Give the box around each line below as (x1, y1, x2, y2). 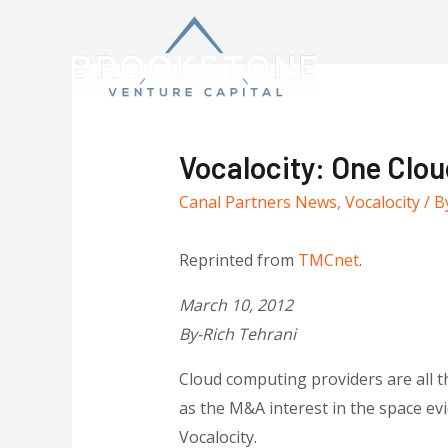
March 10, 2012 (178, 294, 293, 317)
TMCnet (297, 249, 359, 272)
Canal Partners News (178, 191, 337, 214)
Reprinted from (178, 249, 298, 272)
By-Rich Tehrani (178, 323, 296, 346)
